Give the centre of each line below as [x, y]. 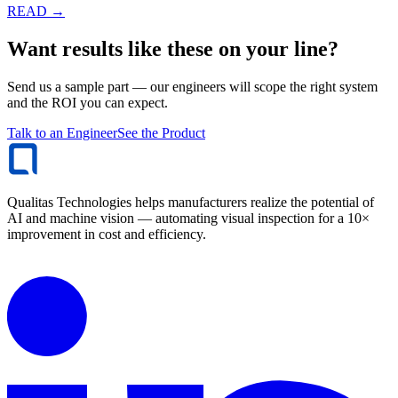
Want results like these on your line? [173, 49]
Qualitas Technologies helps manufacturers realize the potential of [191, 203]
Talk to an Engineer [62, 133]
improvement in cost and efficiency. [107, 235]
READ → [36, 12]
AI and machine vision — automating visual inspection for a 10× [188, 219]
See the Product [161, 133]
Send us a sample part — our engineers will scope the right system [192, 87]
